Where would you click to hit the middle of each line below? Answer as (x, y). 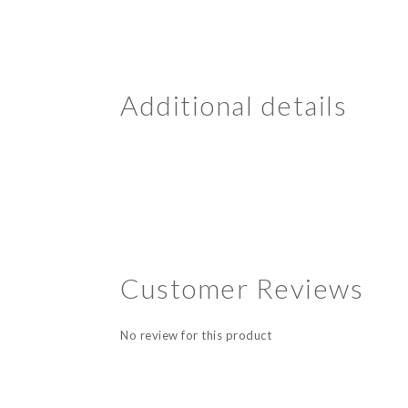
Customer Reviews (242, 288)
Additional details (234, 105)
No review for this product (196, 336)
